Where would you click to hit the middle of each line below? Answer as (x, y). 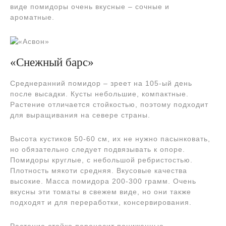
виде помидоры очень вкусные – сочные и (90, 6)
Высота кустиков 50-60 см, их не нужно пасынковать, (110, 138)
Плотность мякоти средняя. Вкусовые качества (99, 170)
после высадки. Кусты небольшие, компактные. (99, 94)
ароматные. (32, 17)
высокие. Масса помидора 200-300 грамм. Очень (103, 181)
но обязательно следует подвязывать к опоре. (98, 149)
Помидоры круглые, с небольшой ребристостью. (101, 160)
